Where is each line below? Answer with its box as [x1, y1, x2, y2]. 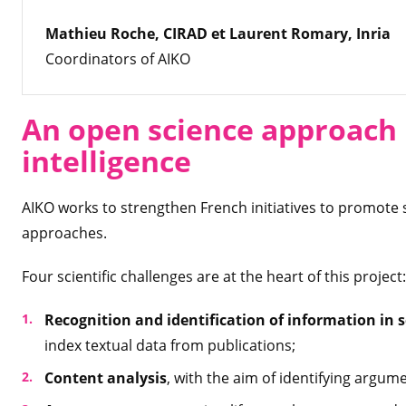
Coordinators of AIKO [45, 49, 190, 69]
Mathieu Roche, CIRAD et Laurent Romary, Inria [45, 24, 391, 43]
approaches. [22, 223, 107, 243]
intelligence [22, 141, 191, 180]
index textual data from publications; [44, 335, 295, 355]
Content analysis [44, 368, 167, 388]
